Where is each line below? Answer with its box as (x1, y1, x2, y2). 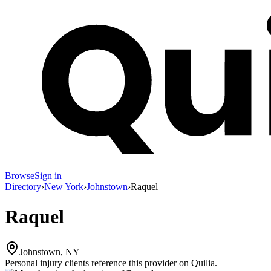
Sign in (34, 171, 62, 181)
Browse (5, 171, 34, 181)
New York (44, 181, 83, 192)
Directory (5, 181, 41, 192)
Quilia (191, 258, 215, 269)
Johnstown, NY (19, 247, 80, 258)
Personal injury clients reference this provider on (5, 258, 189, 269)
